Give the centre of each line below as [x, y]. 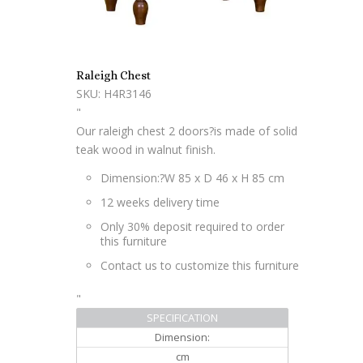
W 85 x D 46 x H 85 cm [224, 178]
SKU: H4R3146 [114, 94]
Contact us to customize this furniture [200, 266]
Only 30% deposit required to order [192, 227]
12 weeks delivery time [160, 203]
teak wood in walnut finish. [146, 150]
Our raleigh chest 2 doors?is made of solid [187, 131]
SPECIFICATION [182, 318]
